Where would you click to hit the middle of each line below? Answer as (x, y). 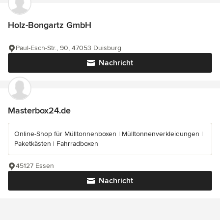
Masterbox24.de (39, 111)
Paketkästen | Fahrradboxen (56, 144)
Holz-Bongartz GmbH (50, 25)
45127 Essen (35, 166)
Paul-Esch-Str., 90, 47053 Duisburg (69, 48)
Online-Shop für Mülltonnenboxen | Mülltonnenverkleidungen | (109, 134)
